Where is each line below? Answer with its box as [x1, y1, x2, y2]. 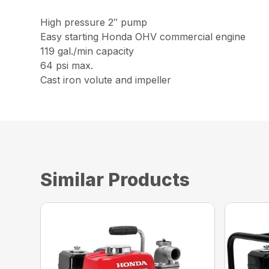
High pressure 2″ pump [40, 16, 148, 28]
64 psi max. [40, 59, 94, 71]
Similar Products [40, 168, 190, 190]
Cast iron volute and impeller [40, 73, 172, 86]
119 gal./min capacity [40, 44, 134, 57]
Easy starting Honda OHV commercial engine [40, 30, 246, 43]
